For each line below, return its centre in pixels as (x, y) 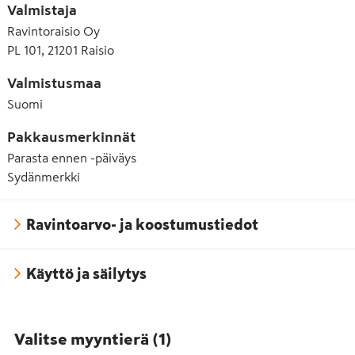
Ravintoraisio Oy (53, 31)
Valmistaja (42, 10)
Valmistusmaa (54, 83)
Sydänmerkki (44, 177)
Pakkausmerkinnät (71, 137)
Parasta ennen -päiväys (72, 158)
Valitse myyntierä (82, 339)
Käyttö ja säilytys (86, 273)
